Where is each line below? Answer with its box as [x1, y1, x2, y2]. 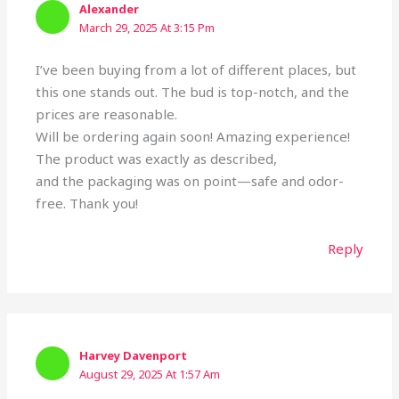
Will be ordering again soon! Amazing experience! [36, 126, 351, 145]
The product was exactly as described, [36, 149, 278, 167]
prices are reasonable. [36, 104, 178, 123]
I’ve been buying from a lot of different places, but [36, 60, 357, 78]
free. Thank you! [36, 193, 139, 212]
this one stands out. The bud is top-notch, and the [36, 82, 350, 101]
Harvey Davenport [79, 347, 188, 364]
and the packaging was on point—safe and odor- [36, 171, 345, 190]
